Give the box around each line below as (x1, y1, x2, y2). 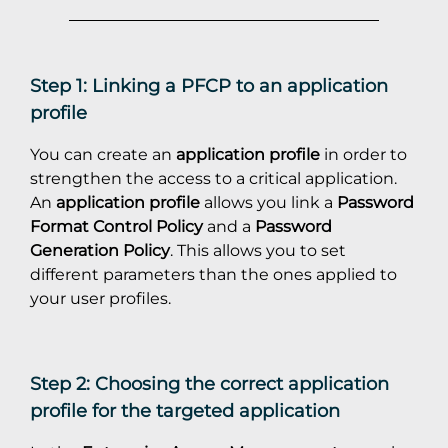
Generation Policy (30, 240, 170, 261)
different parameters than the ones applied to (30, 264, 397, 285)
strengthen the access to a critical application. (30, 168, 397, 189)
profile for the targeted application (30, 399, 340, 423)
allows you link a (200, 192, 337, 213)
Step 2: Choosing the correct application (30, 372, 389, 396)
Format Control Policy (30, 216, 203, 237)
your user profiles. (30, 288, 171, 309)
